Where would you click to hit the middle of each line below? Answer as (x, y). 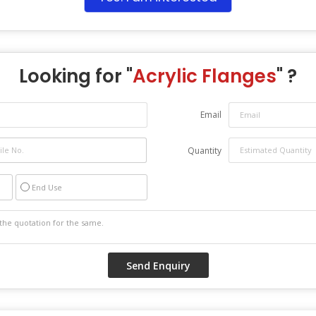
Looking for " (76, 76)
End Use (47, 187)
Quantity (205, 150)
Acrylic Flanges (205, 76)
